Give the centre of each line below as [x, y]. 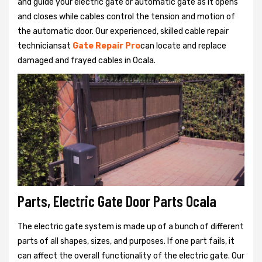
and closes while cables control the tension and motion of [126, 16]
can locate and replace [183, 46]
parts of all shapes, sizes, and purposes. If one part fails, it [126, 242]
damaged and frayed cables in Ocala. [87, 60]
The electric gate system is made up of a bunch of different [131, 227]
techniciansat [45, 46]
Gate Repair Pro [106, 46]
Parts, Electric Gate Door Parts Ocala [117, 201]
